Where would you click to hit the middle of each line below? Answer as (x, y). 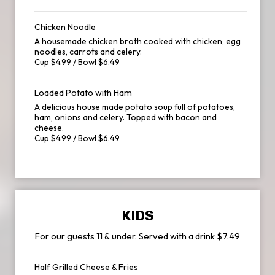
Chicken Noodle (65, 27)
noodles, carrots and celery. (88, 52)
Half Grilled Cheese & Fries (86, 267)
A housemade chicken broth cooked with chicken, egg (137, 41)
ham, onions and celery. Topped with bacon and (126, 117)
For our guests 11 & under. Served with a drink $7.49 (137, 236)
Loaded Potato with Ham (83, 93)
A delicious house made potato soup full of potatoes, (135, 107)
